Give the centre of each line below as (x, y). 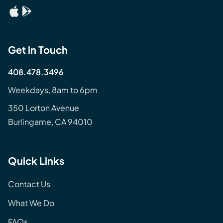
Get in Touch (38, 49)
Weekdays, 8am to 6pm (53, 90)
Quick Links (36, 160)
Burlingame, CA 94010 (50, 121)
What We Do (31, 203)
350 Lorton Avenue (44, 108)
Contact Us (29, 184)
